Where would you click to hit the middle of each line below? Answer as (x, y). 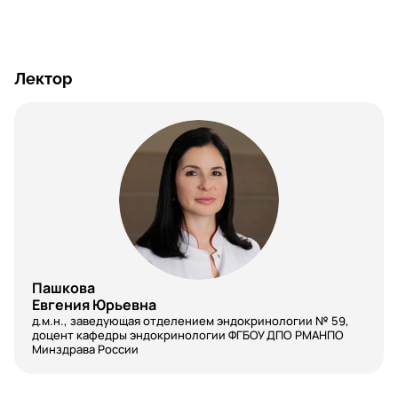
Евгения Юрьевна (94, 305)
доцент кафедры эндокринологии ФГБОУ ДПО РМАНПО (188, 335)
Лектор (43, 79)
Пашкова (64, 288)
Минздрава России (85, 349)
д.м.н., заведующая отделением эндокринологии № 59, (191, 321)
